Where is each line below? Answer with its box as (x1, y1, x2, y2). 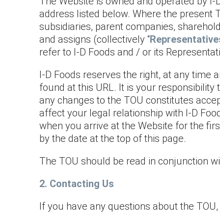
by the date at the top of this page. (39, 133, 186, 144)
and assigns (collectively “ (39, 33, 150, 45)
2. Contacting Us (39, 178, 114, 190)
